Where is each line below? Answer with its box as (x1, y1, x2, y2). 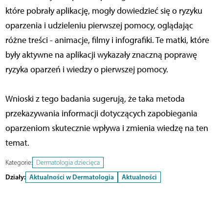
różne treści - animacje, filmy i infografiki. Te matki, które (5, 35, 209, 46)
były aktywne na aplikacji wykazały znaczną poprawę (5, 49, 197, 61)
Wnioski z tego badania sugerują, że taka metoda (5, 93, 185, 105)
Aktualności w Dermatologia (29, 173, 114, 182)
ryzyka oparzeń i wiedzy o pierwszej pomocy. (5, 64, 168, 75)
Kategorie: (5, 158, 32, 167)
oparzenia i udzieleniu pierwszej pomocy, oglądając (5, 20, 193, 31)
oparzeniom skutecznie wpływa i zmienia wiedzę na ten (5, 123, 208, 134)
